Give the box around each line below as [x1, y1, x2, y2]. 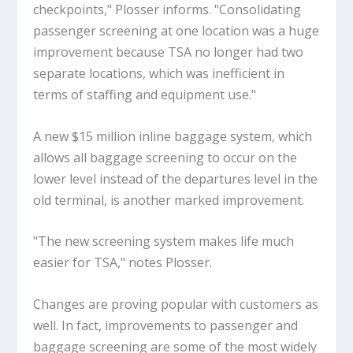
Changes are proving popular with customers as [33, 295, 319, 313]
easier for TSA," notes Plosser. [33, 254, 213, 272]
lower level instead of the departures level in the [33, 169, 318, 188]
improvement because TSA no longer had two [33, 43, 304, 61]
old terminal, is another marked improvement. [33, 191, 305, 209]
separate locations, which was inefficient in [33, 64, 285, 82]
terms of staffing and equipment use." [33, 85, 257, 103]
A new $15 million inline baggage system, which [33, 127, 313, 145]
